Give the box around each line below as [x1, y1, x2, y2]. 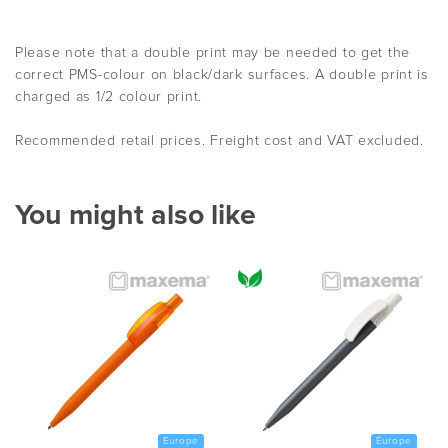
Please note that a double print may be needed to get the [15, 46, 410, 61]
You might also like [15, 200, 256, 230]
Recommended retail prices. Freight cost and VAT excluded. [15, 133, 424, 148]
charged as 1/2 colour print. [15, 90, 202, 105]
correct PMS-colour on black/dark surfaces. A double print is [15, 68, 429, 83]
